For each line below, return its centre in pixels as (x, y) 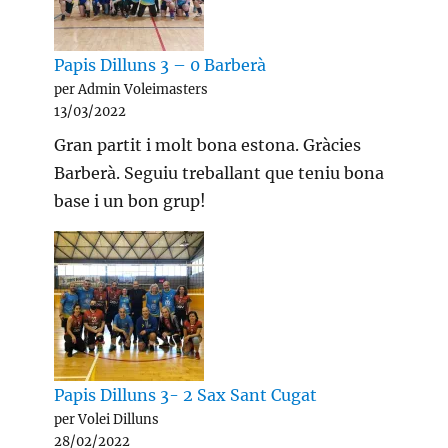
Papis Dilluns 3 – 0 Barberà (160, 65)
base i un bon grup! (130, 201)
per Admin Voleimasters (131, 90)
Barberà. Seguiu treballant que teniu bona (219, 173)
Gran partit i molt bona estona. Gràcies (208, 145)
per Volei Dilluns (107, 420)
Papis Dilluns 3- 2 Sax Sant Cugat (186, 395)
